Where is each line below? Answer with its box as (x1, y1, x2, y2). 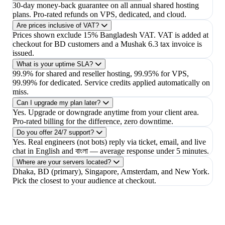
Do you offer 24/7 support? (17, 129, 94, 137)
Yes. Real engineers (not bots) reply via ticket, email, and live (13, 138, 206, 147)
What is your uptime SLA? (17, 60, 93, 68)
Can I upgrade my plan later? (17, 99, 100, 107)
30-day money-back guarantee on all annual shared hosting (13, 1, 199, 10)
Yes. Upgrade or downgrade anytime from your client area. (13, 108, 199, 117)
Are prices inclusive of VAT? (17, 22, 99, 30)
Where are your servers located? (17, 158, 111, 166)
